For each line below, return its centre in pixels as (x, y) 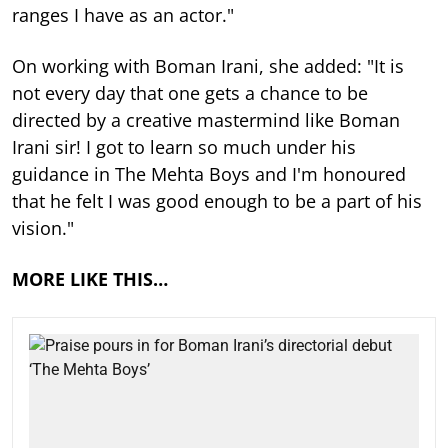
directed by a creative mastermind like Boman (206, 119)
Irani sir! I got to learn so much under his (184, 146)
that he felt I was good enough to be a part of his (217, 200)
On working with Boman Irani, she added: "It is (208, 65)
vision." (43, 227)
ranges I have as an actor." (123, 14)
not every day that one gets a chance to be (190, 92)
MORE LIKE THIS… (90, 278)
